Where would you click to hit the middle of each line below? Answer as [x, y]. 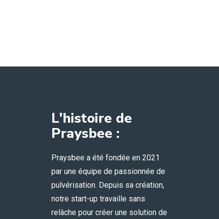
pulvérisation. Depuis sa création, [108, 185]
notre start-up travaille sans [99, 198]
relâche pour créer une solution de [109, 212]
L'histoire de [92, 118]
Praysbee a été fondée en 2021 [106, 157]
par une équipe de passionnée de [109, 171]
